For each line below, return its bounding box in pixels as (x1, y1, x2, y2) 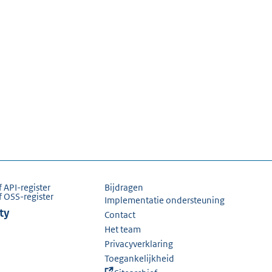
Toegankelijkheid (104, 253, 174, 264)
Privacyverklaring (104, 238, 173, 250)
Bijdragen (104, 182, 143, 193)
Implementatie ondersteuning (104, 194, 225, 206)
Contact (104, 209, 135, 220)
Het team (104, 223, 141, 235)
